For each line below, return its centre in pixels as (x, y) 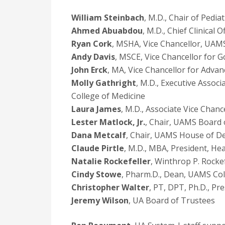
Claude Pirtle (98, 148)
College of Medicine (108, 96)
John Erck (89, 70)
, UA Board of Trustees (172, 200)
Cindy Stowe (96, 174)
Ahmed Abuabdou (107, 31)
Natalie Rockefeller (111, 161)
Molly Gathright (104, 83)
